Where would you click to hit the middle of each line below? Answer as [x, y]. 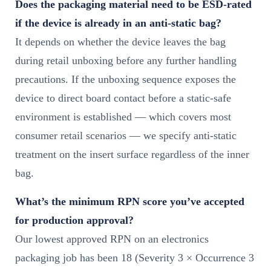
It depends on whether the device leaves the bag [120, 41]
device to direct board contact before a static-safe [123, 98]
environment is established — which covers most [123, 116]
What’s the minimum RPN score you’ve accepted [130, 201]
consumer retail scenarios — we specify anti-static [126, 135]
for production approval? [74, 220]
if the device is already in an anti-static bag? [118, 23]
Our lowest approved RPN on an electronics [112, 239]
